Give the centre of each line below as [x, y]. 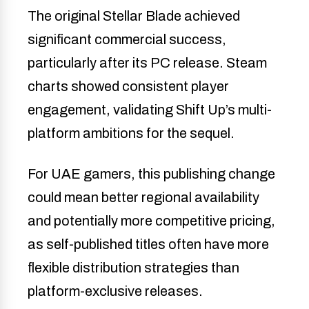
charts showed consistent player [128, 87]
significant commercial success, [127, 40]
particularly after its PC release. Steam [147, 63]
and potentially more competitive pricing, [151, 221]
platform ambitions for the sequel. [131, 133]
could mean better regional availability [143, 198]
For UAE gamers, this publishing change [151, 174]
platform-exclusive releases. [115, 291]
